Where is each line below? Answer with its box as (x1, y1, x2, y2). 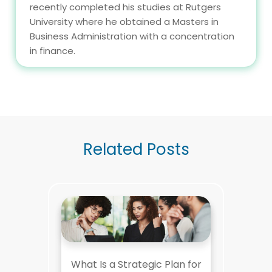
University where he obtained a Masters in (30, 15, 219, 28)
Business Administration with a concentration (30, 29, 234, 42)
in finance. (30, 44, 75, 57)
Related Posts (83, 138, 189, 160)
